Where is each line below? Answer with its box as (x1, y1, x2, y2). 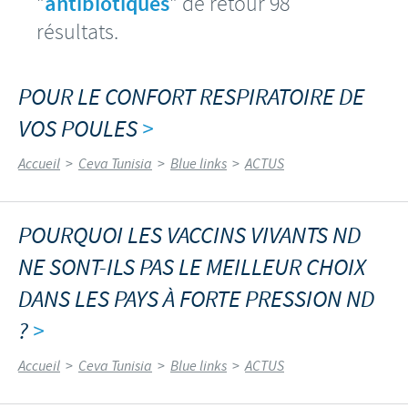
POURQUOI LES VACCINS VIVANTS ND (18, 219, 361, 252)
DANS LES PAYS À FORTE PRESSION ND (18, 283, 374, 316)
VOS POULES (18, 113, 142, 146)
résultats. (36, 17, 118, 46)
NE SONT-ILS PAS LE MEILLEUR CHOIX (18, 251, 366, 284)
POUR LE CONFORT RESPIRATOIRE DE (18, 81, 364, 114)
